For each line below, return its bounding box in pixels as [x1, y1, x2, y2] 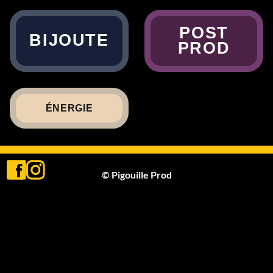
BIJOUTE [29, 31, 109, 50]
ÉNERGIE [45, 102, 93, 113]
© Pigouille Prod [101, 168, 172, 180]
